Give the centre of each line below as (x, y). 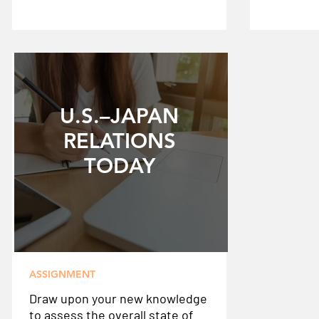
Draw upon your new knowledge (118, 298)
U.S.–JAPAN (119, 116)
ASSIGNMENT (62, 274)
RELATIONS (119, 141)
